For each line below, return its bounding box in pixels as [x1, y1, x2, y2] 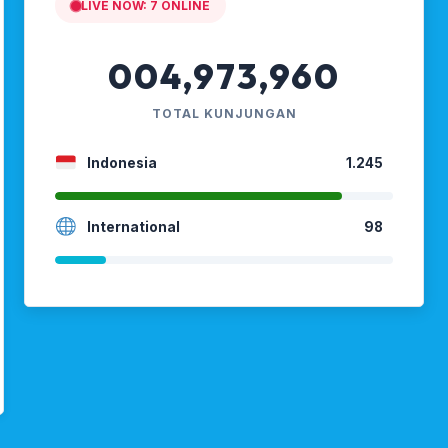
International [86, 218, 180, 235]
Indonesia [86, 154, 157, 171]
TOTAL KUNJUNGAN [151, 106, 297, 121]
